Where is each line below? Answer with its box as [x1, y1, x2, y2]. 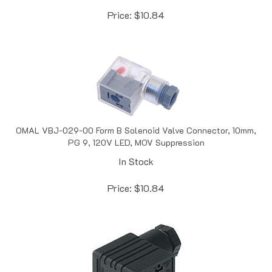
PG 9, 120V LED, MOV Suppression [67, 123, 205, 135]
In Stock [118, 141, 154, 155]
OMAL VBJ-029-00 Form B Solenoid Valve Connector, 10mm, [16, 111, 256, 123]
